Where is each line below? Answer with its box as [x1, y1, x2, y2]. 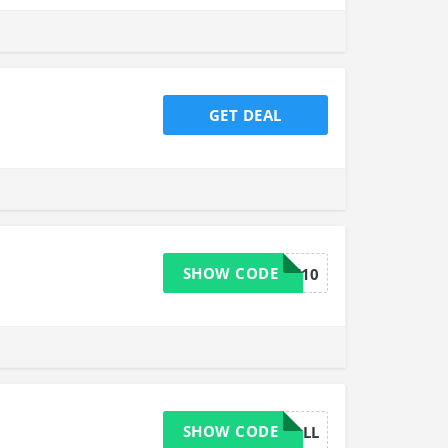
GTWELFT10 [232, 264, 319, 284]
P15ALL [265, 422, 319, 442]
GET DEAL [208, 105, 282, 125]
